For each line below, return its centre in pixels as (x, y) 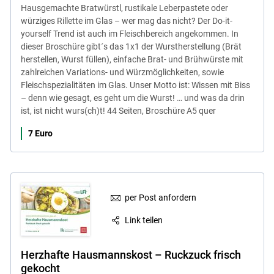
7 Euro (40, 133)
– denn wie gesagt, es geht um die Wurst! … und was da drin (132, 98)
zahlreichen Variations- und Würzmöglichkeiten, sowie (122, 72)
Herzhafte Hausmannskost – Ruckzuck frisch (131, 254)
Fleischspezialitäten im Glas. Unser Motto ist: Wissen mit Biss (135, 85)
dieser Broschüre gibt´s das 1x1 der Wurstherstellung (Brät (131, 46)
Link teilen (144, 220)
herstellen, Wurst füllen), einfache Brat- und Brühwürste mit (132, 59)
